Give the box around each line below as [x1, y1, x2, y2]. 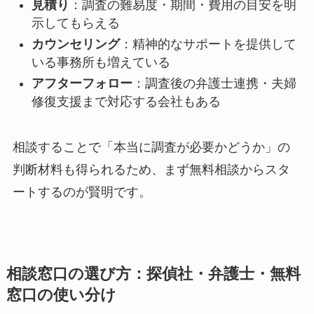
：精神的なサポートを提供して [119, 37, 296, 51]
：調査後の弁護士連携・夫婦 [132, 76, 296, 91]
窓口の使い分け [6, 287, 116, 304]
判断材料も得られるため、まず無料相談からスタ [12, 163, 290, 177]
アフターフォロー [31, 76, 132, 91]
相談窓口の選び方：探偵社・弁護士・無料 [6, 266, 301, 283]
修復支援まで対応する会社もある [31, 95, 221, 109]
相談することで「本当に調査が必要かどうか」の [12, 140, 290, 155]
